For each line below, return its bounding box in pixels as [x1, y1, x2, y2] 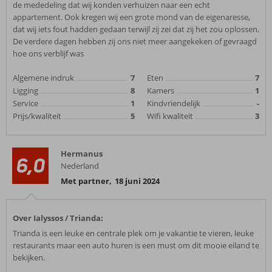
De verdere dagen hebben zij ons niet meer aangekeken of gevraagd [13, 36, 257, 47]
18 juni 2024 [115, 175, 160, 186]
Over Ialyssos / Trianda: [13, 212, 103, 223]
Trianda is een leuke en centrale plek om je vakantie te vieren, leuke [13, 228, 254, 239]
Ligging [13, 85, 38, 96]
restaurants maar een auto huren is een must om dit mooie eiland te [13, 240, 259, 251]
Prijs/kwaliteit [13, 110, 61, 121]
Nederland [61, 160, 99, 171]
